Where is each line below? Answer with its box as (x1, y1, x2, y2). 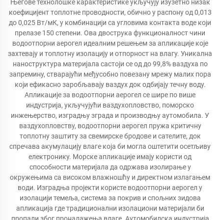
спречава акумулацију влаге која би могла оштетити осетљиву (9, 142, 211, 150)
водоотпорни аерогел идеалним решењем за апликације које (12, 39, 208, 47)
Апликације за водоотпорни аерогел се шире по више (25, 91, 195, 99)
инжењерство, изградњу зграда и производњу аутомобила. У (11, 111, 209, 119)
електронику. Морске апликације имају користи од (28, 153, 192, 161)
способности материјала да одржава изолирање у (29, 163, 191, 171)
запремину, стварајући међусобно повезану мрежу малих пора (9, 70, 211, 78)
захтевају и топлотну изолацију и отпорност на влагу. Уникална (8, 50, 212, 57)
